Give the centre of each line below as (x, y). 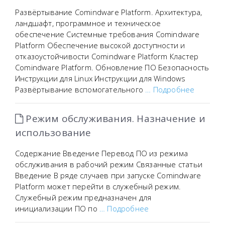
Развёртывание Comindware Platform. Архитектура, (109, 12)
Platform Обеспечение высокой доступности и (100, 45)
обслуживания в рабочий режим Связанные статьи (109, 164)
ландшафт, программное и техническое (88, 23)
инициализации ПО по (57, 208)
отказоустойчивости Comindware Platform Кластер (107, 56)
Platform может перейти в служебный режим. (98, 186)
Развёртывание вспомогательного (80, 89)
